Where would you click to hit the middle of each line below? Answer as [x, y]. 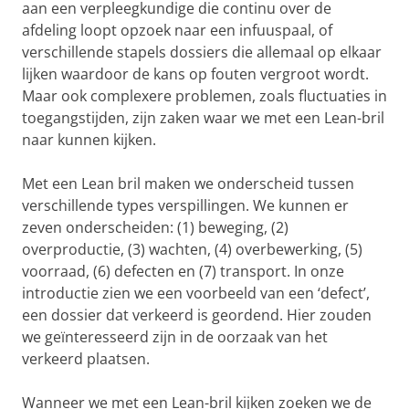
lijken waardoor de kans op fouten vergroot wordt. [195, 73]
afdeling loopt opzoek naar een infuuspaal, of [177, 30]
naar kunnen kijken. [89, 139]
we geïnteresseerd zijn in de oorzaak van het [175, 336]
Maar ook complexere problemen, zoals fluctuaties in [204, 95]
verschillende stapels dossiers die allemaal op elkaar [202, 52]
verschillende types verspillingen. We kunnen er [185, 205]
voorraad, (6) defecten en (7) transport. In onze [183, 271]
